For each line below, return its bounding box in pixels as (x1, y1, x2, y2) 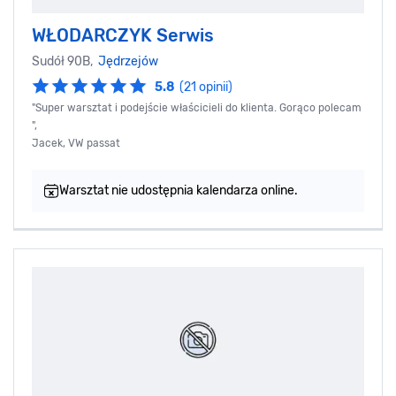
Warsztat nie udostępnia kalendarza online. (59, 183, 298, 199)
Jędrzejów (98, 54, 158, 70)
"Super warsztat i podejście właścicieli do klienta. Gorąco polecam (32, 102, 362, 115)
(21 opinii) (179, 80, 232, 95)
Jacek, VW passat (32, 137, 120, 150)
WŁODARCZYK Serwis (32, 25, 214, 47)
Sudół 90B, (32, 54, 98, 70)
